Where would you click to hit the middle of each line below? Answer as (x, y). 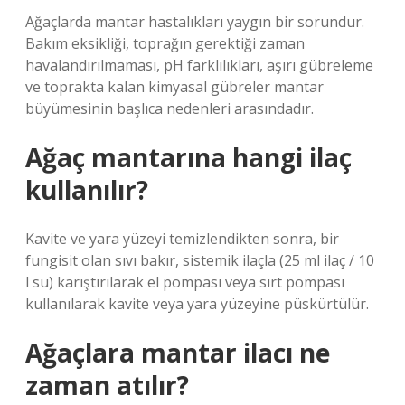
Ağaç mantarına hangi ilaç (188, 157)
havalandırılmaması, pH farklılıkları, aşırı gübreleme (199, 65)
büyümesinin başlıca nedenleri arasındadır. (170, 108)
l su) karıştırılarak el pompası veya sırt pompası (185, 282)
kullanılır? (87, 190)
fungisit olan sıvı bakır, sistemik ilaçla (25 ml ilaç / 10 (200, 260)
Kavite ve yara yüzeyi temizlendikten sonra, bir (182, 239)
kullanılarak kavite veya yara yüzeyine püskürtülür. (197, 304)
